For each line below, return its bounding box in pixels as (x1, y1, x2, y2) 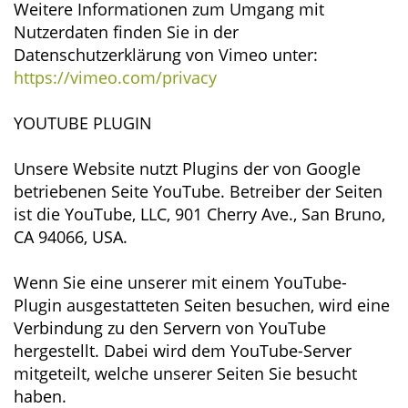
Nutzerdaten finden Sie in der (14, 21, 239, 43)
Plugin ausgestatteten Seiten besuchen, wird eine (14, 294, 390, 316)
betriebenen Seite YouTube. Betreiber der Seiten (14, 180, 382, 202)
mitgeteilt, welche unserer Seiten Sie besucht (14, 362, 357, 384)
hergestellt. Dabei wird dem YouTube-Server (14, 340, 352, 362)
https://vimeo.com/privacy (14, 66, 217, 88)
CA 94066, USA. (14, 226, 127, 248)
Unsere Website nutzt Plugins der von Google (14, 158, 361, 179)
